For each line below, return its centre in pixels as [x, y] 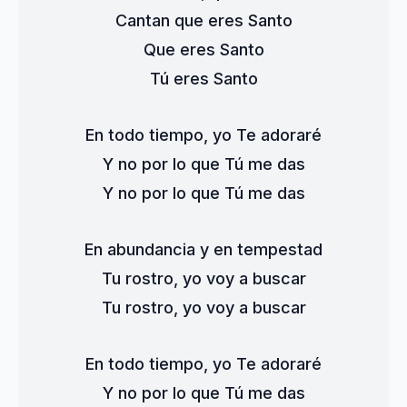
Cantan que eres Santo [203, 20]
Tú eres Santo [203, 79]
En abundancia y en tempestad [203, 249]
